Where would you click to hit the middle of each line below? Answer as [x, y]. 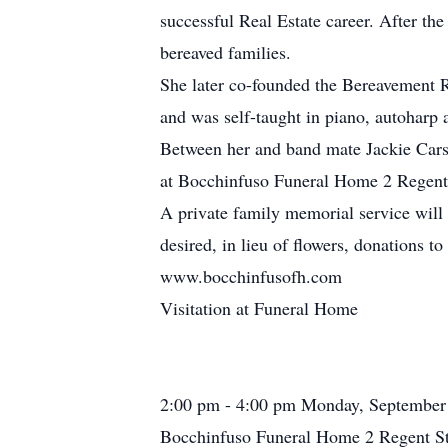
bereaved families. [225, 52]
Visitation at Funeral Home [259, 308]
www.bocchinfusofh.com [251, 276]
